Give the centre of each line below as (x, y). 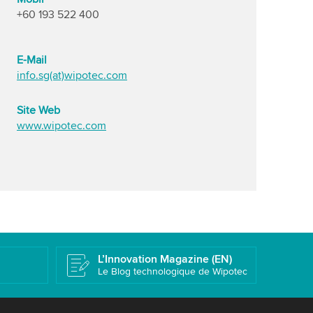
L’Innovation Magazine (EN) (165, 259)
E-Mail (32, 60)
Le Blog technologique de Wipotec (172, 271)
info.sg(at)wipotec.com (72, 75)
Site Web (38, 110)
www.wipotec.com (61, 126)
